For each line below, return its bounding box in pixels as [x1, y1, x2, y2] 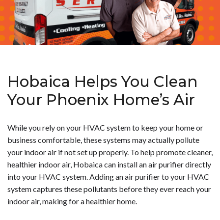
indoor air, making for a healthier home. [7, 196, 137, 206]
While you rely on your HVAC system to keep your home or [7, 123, 203, 133]
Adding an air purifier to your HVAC [89, 172, 209, 182]
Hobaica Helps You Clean [7, 72, 198, 91]
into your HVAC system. [7, 172, 89, 182]
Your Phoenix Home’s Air [7, 90, 195, 110]
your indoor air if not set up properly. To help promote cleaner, [7, 147, 213, 157]
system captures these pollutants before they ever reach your [7, 184, 211, 194]
